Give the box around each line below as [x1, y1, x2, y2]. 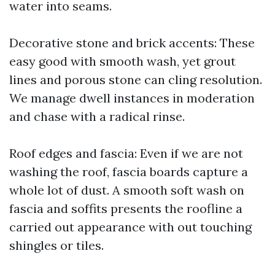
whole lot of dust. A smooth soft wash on [9, 182, 244, 198]
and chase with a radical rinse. [9, 109, 185, 124]
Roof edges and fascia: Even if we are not [9, 145, 243, 161]
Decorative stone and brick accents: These [9, 35, 255, 50]
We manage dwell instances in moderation [9, 90, 255, 106]
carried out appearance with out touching [9, 219, 252, 234]
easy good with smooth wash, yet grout [9, 53, 236, 69]
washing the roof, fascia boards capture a [9, 164, 248, 179]
